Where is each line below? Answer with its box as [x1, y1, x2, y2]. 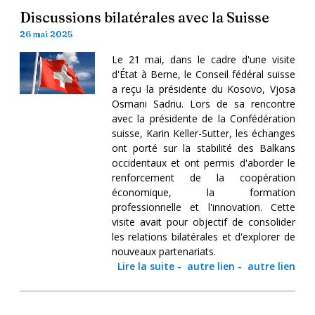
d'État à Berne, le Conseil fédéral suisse [111, 67, 295, 81]
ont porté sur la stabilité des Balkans [111, 141, 295, 155]
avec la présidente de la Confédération [111, 111, 295, 125]
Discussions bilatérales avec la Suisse [20, 8, 269, 26]
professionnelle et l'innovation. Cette [111, 200, 295, 214]
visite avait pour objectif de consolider [111, 214, 295, 229]
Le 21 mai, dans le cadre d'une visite [111, 52, 295, 66]
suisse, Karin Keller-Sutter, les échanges [111, 126, 295, 140]
